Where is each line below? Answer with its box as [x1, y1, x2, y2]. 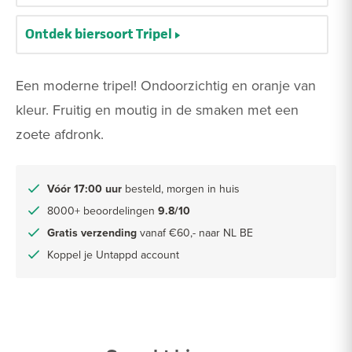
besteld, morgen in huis [122, 180, 240, 196]
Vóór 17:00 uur [47, 180, 122, 196]
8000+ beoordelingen [47, 202, 158, 218]
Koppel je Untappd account [47, 246, 179, 262]
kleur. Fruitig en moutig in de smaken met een [16, 99, 299, 119]
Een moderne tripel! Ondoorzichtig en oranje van [16, 75, 316, 95]
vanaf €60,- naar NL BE [137, 224, 253, 240]
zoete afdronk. [16, 123, 108, 144]
